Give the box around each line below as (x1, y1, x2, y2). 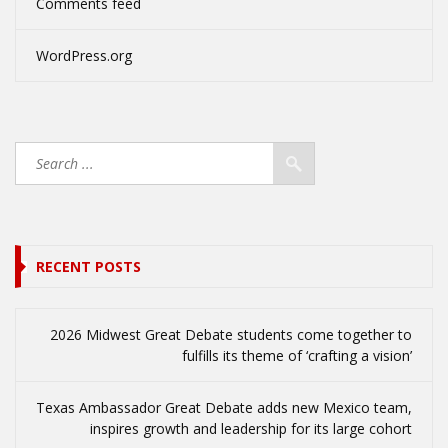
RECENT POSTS (36, 256, 141, 276)
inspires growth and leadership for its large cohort (90, 418, 412, 438)
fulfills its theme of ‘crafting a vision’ (182, 345, 412, 365)
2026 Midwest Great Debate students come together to (50, 324, 412, 344)
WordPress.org (36, 45, 132, 65)
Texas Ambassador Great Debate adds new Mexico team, (36, 397, 412, 417)
